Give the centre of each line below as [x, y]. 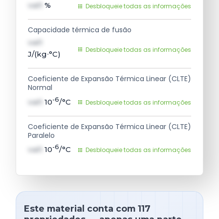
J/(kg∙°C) [44, 54]
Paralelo [41, 135]
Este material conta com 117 [87, 209]
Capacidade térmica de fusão [80, 30]
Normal [40, 88]
